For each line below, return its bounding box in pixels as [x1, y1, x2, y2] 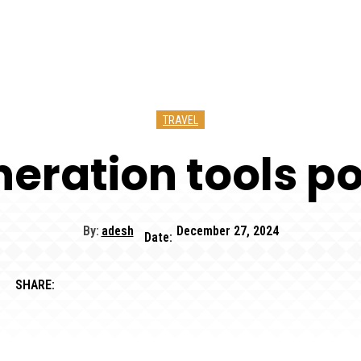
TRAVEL [163, 114, 198, 127]
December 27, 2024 [176, 223, 279, 239]
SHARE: [15, 276, 55, 293]
